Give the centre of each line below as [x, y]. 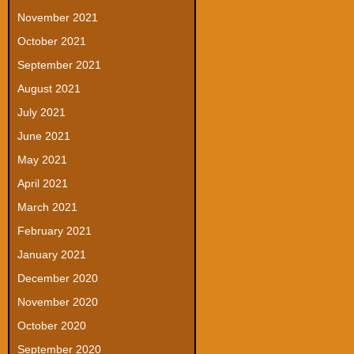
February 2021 [55, 231]
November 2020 [58, 302]
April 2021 [43, 183]
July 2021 [41, 112]
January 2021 [52, 254]
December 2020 [58, 278]
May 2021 [42, 160]
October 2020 [52, 326]
